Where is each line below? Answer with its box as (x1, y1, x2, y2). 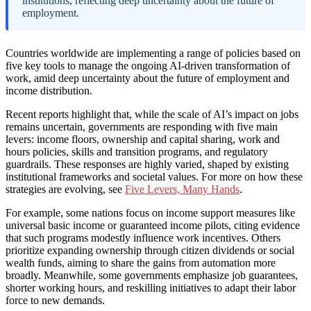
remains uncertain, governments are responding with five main (6, 120, 278, 133)
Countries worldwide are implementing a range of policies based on (6, 47, 301, 59)
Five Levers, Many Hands (125, 183, 239, 195)
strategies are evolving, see (6, 183, 125, 195)
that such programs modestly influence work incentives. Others (6, 231, 280, 244)
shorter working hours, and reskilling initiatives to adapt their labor (6, 281, 296, 294)
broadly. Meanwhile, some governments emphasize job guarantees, (6, 269, 298, 281)
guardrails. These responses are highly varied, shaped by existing (6, 158, 289, 170)
